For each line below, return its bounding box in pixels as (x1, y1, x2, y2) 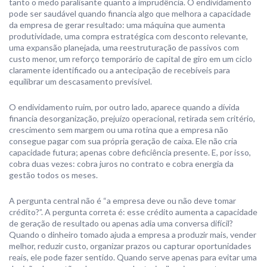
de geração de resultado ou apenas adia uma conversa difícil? (9, 218, 233, 228)
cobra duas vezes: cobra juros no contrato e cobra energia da (9, 159, 234, 169)
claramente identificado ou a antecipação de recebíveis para (9, 65, 230, 75)
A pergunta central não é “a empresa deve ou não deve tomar (9, 195, 236, 206)
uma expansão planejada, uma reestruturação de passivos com (9, 42, 239, 52)
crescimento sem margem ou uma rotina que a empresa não (9, 125, 228, 135)
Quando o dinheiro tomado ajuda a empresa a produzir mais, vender (9, 229, 256, 240)
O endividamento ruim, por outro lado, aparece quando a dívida (9, 102, 240, 112)
